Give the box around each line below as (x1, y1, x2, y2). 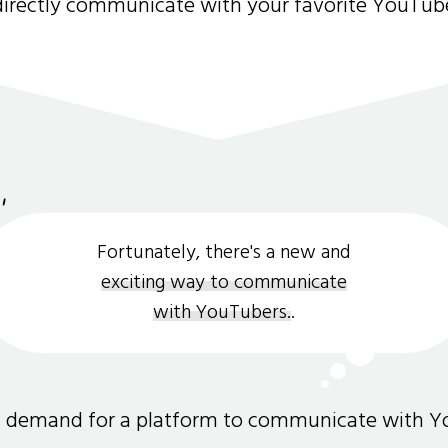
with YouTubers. (153, 296, 291, 329)
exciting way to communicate (101, 266, 347, 299)
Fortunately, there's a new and (97, 236, 351, 269)
